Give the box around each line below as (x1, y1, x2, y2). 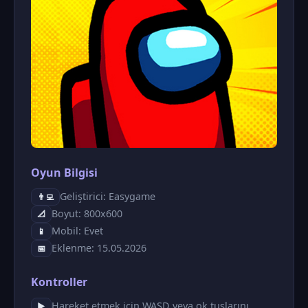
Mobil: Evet (52, 223, 103, 237)
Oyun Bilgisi (31, 164, 98, 180)
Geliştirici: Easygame (60, 189, 155, 203)
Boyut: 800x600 (52, 206, 122, 220)
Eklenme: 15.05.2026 (52, 241, 146, 254)
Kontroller (31, 274, 87, 289)
